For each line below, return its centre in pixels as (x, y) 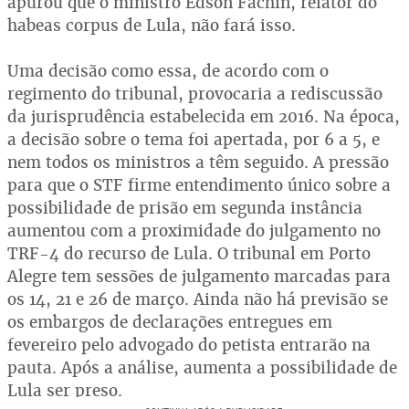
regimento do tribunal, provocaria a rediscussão (195, 93)
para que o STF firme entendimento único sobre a (199, 184)
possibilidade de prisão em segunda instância (185, 207)
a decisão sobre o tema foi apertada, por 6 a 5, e (194, 139)
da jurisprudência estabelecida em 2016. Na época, (204, 116)
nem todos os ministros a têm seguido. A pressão (198, 162)
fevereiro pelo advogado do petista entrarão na (189, 344)
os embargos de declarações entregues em (170, 321)
